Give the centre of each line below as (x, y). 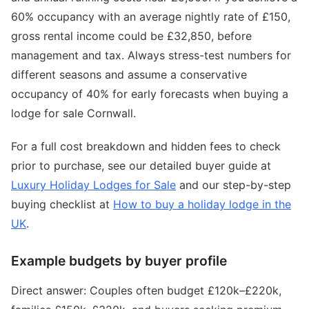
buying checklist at (62, 205)
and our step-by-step (233, 185)
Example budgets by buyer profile (119, 261)
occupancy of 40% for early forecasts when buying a (150, 93)
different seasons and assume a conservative (129, 74)
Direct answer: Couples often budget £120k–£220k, (146, 291)
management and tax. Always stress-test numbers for (151, 55)
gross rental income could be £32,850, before (131, 36)
